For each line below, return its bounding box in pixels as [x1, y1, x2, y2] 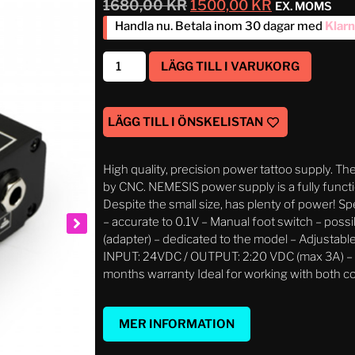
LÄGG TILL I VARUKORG [161, 59, 300, 74]
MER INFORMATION [119, 317, 235, 332]
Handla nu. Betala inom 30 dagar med [115, 18, 323, 33]
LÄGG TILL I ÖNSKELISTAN [108, 115, 263, 130]
